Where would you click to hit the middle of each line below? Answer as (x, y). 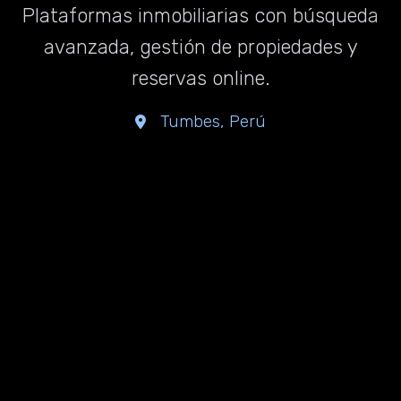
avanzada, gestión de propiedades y (200, 47)
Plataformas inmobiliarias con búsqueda (200, 16)
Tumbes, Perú (213, 121)
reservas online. (200, 78)
